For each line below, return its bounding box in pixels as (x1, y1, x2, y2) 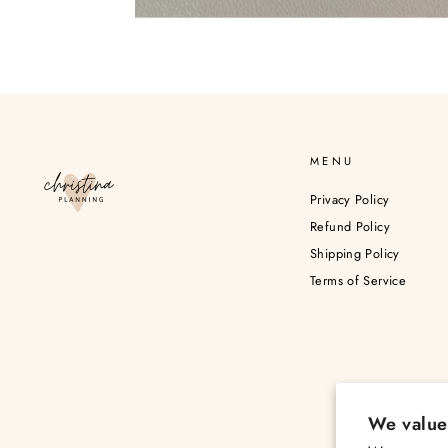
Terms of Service (310, 271, 407, 291)
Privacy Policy (310, 189, 390, 209)
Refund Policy (310, 216, 390, 236)
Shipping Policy (310, 244, 400, 264)
